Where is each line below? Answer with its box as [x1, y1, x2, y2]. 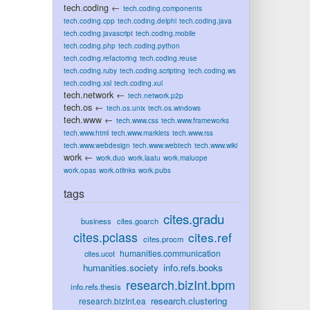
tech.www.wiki [194, 140, 237, 150]
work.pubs [138, 165, 171, 175]
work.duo [95, 152, 125, 163]
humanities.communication [120, 247, 221, 259]
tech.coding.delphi [117, 15, 176, 26]
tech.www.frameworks [161, 115, 229, 125]
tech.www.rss [172, 127, 213, 138]
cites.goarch [116, 215, 158, 226]
